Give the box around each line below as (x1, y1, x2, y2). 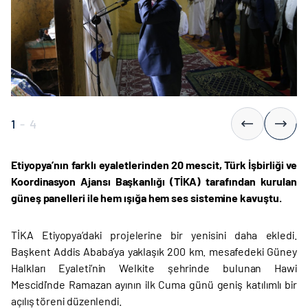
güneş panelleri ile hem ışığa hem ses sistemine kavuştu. (11, 191, 284, 205)
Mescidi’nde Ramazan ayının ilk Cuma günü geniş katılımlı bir (11, 278, 297, 291)
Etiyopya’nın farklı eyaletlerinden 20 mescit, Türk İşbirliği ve (11, 158, 297, 172)
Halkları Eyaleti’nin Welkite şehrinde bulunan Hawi (11, 261, 297, 275)
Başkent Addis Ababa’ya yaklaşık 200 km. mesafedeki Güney (11, 245, 297, 258)
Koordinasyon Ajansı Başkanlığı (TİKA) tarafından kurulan (11, 175, 297, 188)
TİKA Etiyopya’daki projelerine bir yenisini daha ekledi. (11, 228, 297, 242)
